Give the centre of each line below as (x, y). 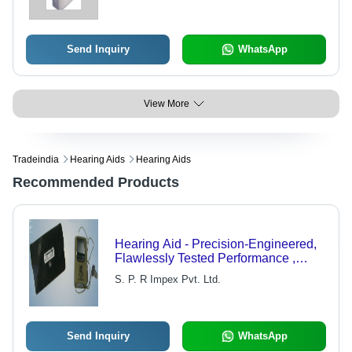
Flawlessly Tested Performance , (205, 258)
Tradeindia (36, 160)
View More (167, 104)
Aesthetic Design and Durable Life (210, 273)
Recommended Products (96, 183)
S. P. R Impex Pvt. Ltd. (167, 280)
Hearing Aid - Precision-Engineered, (215, 244)
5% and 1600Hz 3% (170, 11)
